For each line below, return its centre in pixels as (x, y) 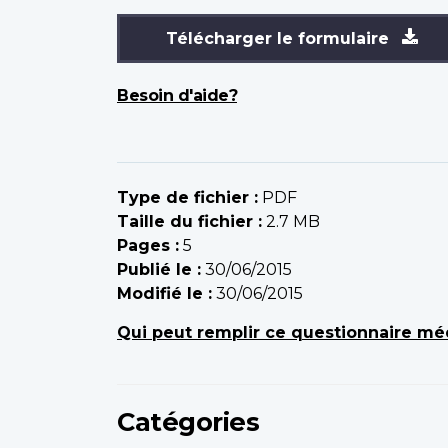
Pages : (148, 245)
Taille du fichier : (189, 221)
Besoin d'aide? (177, 95)
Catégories (188, 421)
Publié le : (159, 269)
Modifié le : (164, 293)
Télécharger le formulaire (280, 38)
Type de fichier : (187, 197)
